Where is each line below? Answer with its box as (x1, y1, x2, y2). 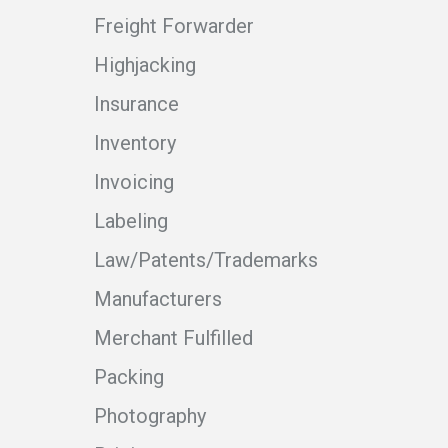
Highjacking (94, 53, 196, 78)
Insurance (94, 92, 179, 117)
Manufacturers (94, 287, 222, 312)
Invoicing (94, 170, 174, 195)
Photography (94, 404, 206, 429)
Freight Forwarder (94, 14, 254, 39)
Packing (94, 365, 164, 390)
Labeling (94, 209, 168, 234)
